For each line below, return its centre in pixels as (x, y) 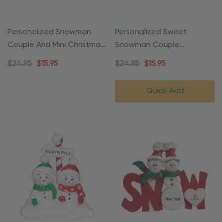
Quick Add (165, 91)
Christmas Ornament (153, 58)
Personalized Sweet (151, 32)
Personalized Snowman (49, 32)
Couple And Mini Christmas (56, 45)
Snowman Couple (147, 45)
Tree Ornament (36, 58)
